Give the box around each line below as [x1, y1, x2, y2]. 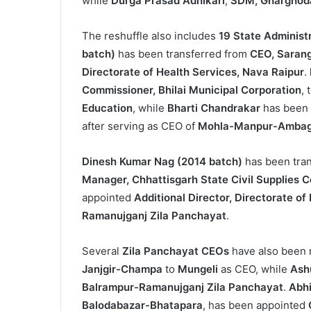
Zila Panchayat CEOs [122, 244, 229, 258]
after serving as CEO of [82, 119, 198, 133]
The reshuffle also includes [82, 29, 219, 43]
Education [82, 101, 133, 115]
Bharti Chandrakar [167, 101, 260, 115]
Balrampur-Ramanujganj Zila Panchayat [82, 280, 283, 294]
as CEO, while [218, 262, 290, 276]
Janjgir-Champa [82, 262, 162, 276]
